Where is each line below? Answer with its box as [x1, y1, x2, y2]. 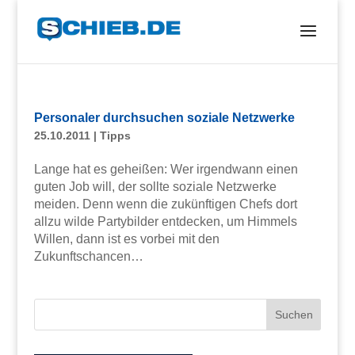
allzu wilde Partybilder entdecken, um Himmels [33, 215, 297, 228]
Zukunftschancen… [33, 250, 143, 263]
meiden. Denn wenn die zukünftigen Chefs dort [33, 197, 297, 211]
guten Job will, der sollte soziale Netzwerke [33, 180, 277, 193]
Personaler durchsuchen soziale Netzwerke [33, 111, 295, 124]
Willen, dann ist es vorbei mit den [33, 232, 219, 246]
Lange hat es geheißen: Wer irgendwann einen [33, 162, 298, 176]
